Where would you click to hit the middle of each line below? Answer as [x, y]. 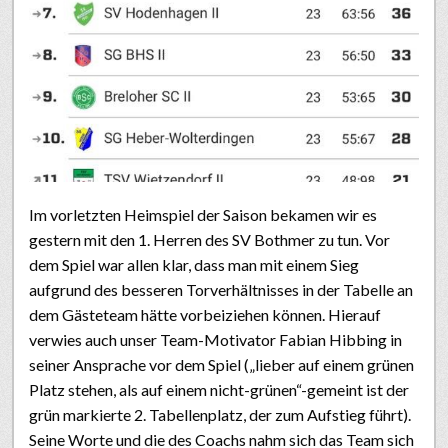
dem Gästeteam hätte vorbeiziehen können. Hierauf [205, 314]
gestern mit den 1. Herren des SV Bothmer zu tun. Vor [209, 239]
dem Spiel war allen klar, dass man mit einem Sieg [194, 264]
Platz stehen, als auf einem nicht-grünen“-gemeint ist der [219, 389]
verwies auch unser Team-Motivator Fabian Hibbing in [215, 339]
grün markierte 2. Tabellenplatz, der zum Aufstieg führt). [220, 414]
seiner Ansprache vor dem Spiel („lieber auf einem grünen [221, 364]
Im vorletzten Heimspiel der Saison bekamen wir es [203, 214]
